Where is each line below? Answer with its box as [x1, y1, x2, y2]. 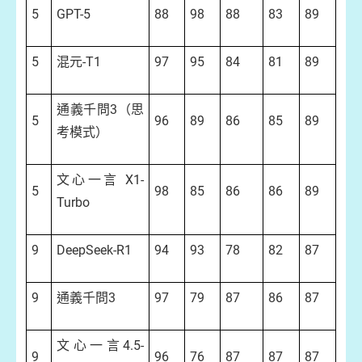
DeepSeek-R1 [57, 242, 132, 258]
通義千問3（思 [57, 102, 144, 117]
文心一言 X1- [57, 172, 144, 187]
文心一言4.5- [57, 338, 144, 353]
